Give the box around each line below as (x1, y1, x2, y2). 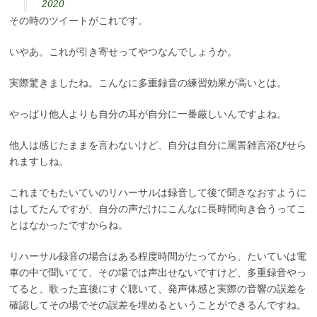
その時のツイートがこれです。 (8, 13, 148, 28)
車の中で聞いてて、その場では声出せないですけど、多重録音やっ (8, 265, 306, 279)
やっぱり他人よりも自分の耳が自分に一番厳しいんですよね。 (8, 107, 287, 121)
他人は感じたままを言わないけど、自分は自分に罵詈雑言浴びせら (8, 138, 306, 152)
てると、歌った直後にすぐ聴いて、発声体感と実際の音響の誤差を (8, 282, 306, 296)
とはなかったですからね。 (8, 218, 128, 232)
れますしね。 (8, 154, 69, 168)
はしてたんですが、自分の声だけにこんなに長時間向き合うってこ (8, 202, 306, 216)
